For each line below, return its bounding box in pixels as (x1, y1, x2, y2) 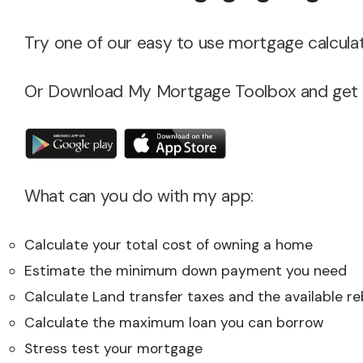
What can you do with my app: (24, 184, 254, 207)
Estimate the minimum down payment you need (24, 261, 347, 280)
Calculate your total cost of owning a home (24, 235, 313, 254)
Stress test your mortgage (24, 339, 203, 357)
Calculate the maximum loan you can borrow (24, 313, 323, 331)
